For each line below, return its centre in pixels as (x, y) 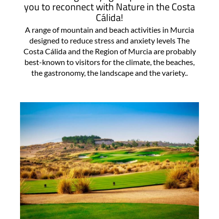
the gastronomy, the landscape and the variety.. (109, 72)
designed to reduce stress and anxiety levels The (109, 40)
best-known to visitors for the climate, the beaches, (109, 62)
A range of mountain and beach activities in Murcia (109, 29)
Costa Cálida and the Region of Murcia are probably (109, 51)
